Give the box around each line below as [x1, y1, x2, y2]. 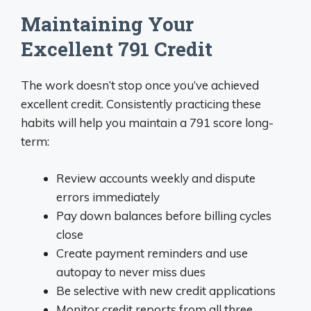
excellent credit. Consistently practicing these [21, 96, 261, 111]
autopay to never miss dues [56, 264, 205, 279]
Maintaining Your [21, 11, 194, 37]
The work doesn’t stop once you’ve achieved [21, 78, 259, 92]
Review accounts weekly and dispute [56, 170, 255, 185]
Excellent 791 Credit [21, 36, 212, 62]
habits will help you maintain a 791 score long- [21, 115, 274, 130]
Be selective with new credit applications [56, 283, 276, 298]
